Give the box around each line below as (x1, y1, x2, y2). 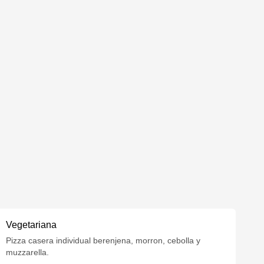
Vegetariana (6, 220, 57, 230)
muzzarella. (6, 247, 49, 257)
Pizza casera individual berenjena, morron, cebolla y (6, 236, 201, 245)
